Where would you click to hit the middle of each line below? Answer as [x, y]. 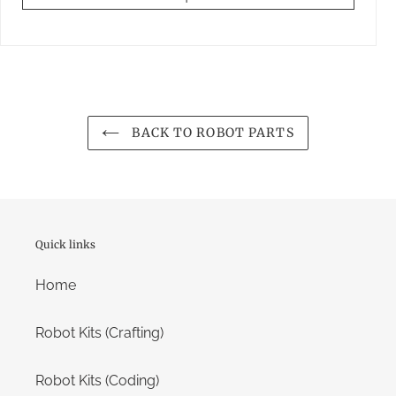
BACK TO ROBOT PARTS [211, 132]
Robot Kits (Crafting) [99, 333]
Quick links [65, 244]
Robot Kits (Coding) [97, 381]
